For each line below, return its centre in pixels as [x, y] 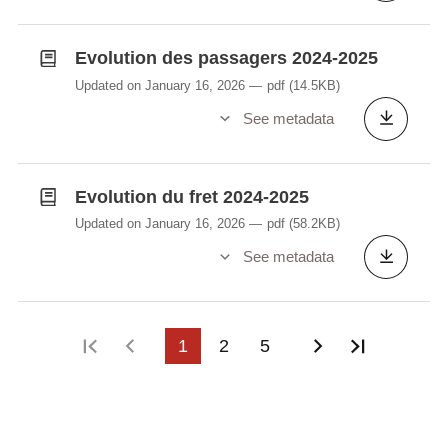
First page [147, 345]
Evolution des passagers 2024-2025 [226, 58]
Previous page [205, 345]
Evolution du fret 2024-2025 [191, 196]
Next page [376, 345]
